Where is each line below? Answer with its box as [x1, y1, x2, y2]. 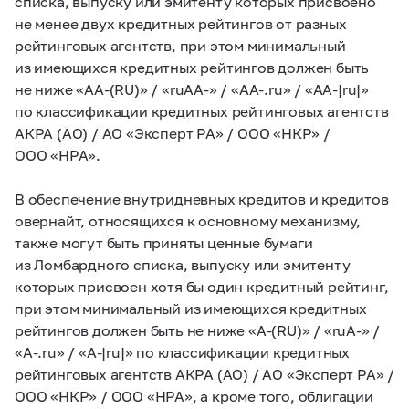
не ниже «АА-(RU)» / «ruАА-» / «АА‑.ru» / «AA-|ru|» [15, 80, 370, 98]
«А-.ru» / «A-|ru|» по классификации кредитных [15, 343, 351, 361]
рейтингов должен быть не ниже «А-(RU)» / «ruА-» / [15, 321, 381, 339]
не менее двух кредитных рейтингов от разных [15, 15, 347, 32]
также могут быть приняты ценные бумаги [15, 234, 313, 251]
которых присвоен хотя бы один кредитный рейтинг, [15, 278, 389, 295]
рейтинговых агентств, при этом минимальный [15, 37, 346, 54]
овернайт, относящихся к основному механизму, [15, 212, 362, 229]
